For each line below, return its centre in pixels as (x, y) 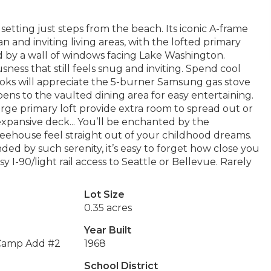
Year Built (107, 230)
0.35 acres (108, 208)
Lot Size (104, 194)
